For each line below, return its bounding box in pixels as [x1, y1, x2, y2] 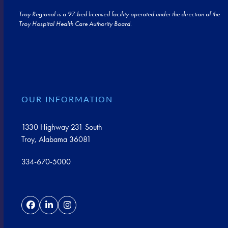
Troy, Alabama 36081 [21, 134, 92, 145]
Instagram [66, 203, 100, 214]
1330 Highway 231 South [21, 122, 103, 132]
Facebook [30, 203, 63, 214]
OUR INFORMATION [21, 96, 113, 104]
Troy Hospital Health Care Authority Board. [19, 20, 132, 28]
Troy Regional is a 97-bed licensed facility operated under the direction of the [19, 10, 220, 18]
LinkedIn [48, 203, 76, 214]
